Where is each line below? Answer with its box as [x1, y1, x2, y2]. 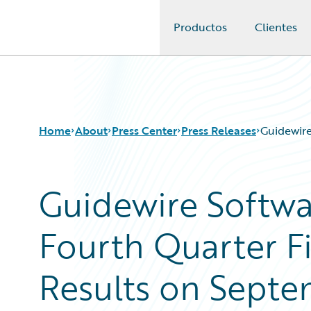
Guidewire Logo [27, 27, 108, 44]
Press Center [112, 122, 177, 139]
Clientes [255, 19, 297, 35]
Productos [174, 19, 227, 35]
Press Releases [181, 122, 256, 139]
